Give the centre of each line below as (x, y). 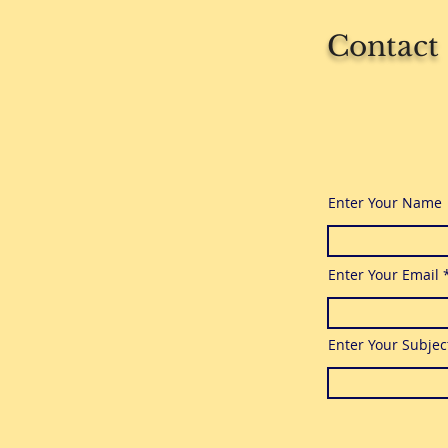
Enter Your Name (385, 202)
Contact (383, 46)
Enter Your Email (383, 274)
